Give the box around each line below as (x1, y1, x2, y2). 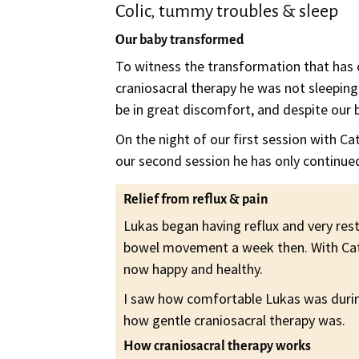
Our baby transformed (115, 33, 244, 48)
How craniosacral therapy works (123, 339, 312, 354)
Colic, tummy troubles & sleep (115, 2, 339, 22)
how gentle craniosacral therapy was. (123, 311, 346, 330)
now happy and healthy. (123, 260, 264, 279)
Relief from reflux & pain (123, 192, 269, 208)
